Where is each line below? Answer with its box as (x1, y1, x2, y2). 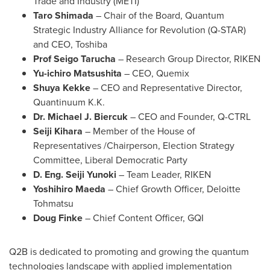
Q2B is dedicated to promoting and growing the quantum (9, 245, 249, 259)
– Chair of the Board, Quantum (96, 8, 224, 22)
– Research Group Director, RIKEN (116, 52, 260, 66)
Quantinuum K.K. (33, 95, 105, 109)
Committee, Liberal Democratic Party (33, 153, 187, 167)
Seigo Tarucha (54, 52, 116, 66)
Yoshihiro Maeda (33, 182, 105, 196)
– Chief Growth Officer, (105, 182, 207, 196)
